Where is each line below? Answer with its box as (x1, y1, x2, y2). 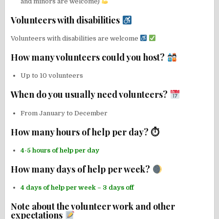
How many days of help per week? (11, 163, 153, 175)
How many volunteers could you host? (11, 51, 167, 64)
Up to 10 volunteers (21, 72, 84, 80)
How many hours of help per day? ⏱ (11, 126, 160, 138)
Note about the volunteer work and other (11, 200, 175, 212)
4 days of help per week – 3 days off (21, 183, 134, 191)
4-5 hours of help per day (21, 146, 100, 154)
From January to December (21, 109, 108, 117)
